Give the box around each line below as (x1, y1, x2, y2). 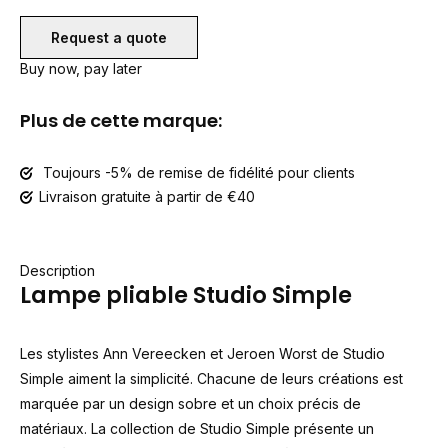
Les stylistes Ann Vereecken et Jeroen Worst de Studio (20, 345, 385, 362)
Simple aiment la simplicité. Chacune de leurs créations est (20, 370, 403, 387)
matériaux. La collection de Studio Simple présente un (20, 420, 374, 437)
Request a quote (51, 29, 167, 46)
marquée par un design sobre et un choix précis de (20, 395, 361, 412)
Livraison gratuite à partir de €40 (39, 188, 255, 205)
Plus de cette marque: (20, 108, 222, 133)
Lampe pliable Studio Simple (20, 279, 352, 311)
